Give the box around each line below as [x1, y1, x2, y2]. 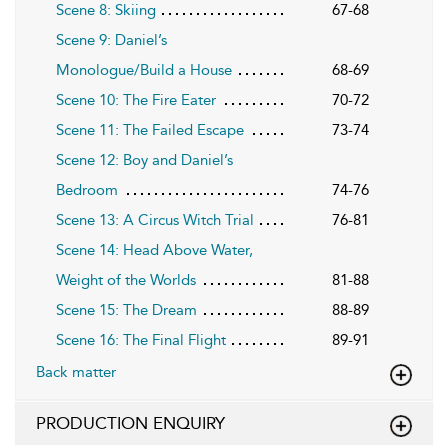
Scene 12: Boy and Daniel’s [56, 150, 233, 169]
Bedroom [56, 180, 118, 199]
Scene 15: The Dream [56, 300, 197, 319]
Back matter [36, 362, 116, 381]
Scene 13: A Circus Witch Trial [56, 210, 254, 229]
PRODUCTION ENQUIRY [36, 412, 225, 433]
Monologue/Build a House [56, 60, 232, 79]
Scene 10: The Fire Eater [56, 90, 216, 109]
